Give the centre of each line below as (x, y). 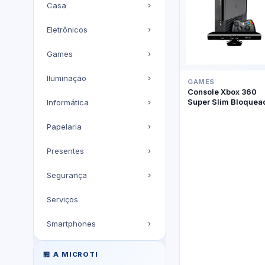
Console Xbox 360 (222, 91)
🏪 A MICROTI (71, 255)
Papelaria (64, 127)
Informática (68, 103)
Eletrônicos (67, 30)
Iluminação (67, 78)
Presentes (65, 151)
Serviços (62, 200)
